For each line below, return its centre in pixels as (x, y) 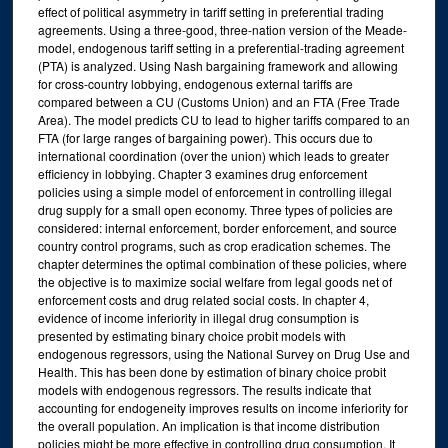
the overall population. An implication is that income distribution (208, 426)
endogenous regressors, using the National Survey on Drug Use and (223, 354)
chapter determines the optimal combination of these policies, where (222, 264)
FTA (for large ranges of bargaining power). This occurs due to (205, 138)
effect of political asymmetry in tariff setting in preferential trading (210, 12)
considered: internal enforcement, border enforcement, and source (217, 228)
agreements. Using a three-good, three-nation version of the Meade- (222, 30)
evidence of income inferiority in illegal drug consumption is (198, 318)
